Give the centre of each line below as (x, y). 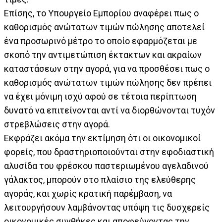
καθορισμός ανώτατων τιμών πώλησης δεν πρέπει (108, 83)
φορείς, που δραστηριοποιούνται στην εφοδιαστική (109, 152)
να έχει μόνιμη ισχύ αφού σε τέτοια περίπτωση (100, 96)
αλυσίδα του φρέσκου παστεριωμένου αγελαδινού (106, 166)
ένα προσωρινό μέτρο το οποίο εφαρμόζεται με (101, 41)
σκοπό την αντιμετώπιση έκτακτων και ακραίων (103, 55)
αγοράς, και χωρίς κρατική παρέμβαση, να (88, 194)
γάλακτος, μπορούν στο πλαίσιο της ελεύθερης (100, 180)
